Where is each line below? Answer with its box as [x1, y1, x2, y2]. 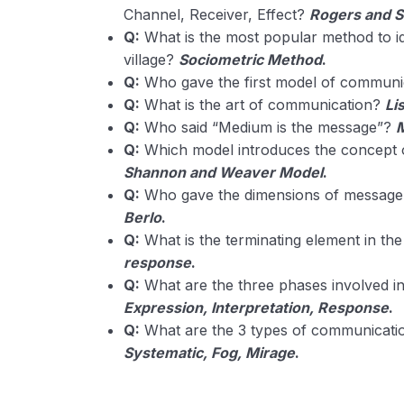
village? [124, 50, 179, 69]
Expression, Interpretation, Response [124, 298, 390, 317]
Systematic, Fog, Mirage [124, 344, 296, 362]
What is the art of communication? [140, 96, 386, 114]
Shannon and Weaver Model [124, 163, 324, 181]
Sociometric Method [179, 50, 323, 69]
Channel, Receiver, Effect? [124, 5, 310, 23]
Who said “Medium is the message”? [140, 118, 397, 136]
